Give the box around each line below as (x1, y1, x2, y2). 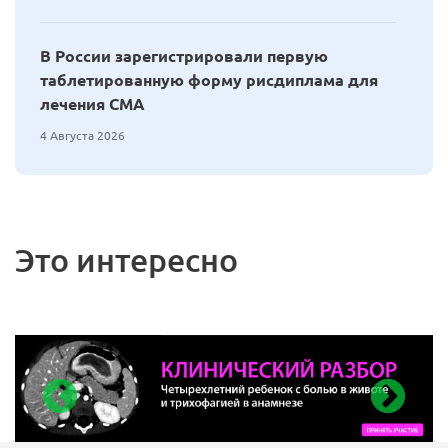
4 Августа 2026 (40, 128, 125, 142)
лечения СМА (40, 94, 145, 113)
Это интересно (15, 241, 238, 278)
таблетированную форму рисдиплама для (40, 70, 378, 89)
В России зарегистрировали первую (40, 46, 328, 65)
